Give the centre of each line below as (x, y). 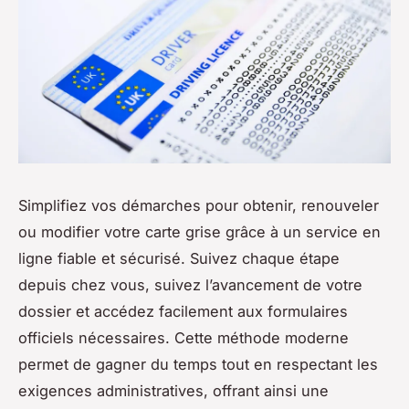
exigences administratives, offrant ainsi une (173, 391)
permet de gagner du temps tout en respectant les (198, 365)
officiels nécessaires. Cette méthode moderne (184, 338)
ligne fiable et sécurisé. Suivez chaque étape (179, 259)
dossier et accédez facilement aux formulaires (183, 312)
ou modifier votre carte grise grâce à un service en (199, 232)
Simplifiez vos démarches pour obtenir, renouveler (199, 206)
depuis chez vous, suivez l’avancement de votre (190, 285)
